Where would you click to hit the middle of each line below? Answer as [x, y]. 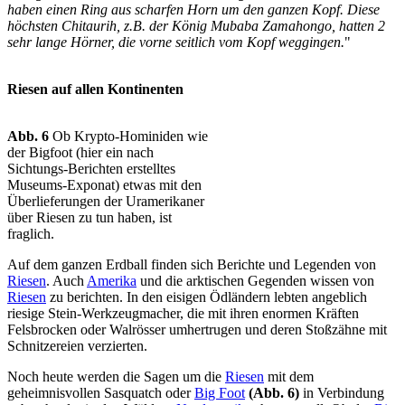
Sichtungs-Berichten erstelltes [91, 169]
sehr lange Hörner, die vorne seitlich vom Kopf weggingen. [176, 42]
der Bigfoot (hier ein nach [80, 153]
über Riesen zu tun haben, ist [89, 218]
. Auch [66, 281]
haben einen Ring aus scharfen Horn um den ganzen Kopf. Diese [193, 10]
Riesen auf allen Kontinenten [95, 89]
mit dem [289, 377]
